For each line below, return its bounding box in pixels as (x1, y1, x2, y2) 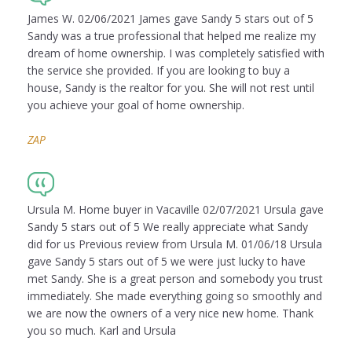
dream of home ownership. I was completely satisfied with (27, 46, 324, 61)
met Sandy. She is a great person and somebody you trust (27, 271, 323, 287)
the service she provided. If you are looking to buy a (27, 63, 290, 79)
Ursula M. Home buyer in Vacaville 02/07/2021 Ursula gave (27, 202, 324, 218)
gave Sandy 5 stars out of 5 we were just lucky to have (27, 254, 306, 269)
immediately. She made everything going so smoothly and (27, 288, 322, 304)
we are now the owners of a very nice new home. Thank (27, 306, 313, 321)
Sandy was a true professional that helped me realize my (27, 28, 316, 44)
